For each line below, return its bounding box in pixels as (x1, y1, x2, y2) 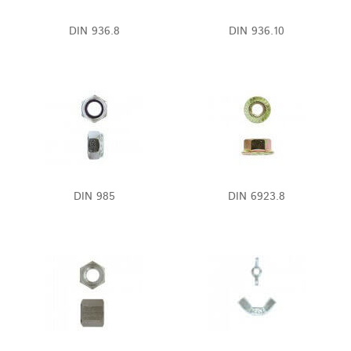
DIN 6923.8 (228, 189, 285, 204)
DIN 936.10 (229, 24, 284, 39)
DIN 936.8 (69, 24, 120, 39)
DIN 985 (74, 189, 115, 204)
